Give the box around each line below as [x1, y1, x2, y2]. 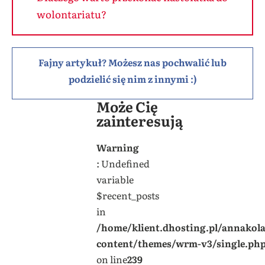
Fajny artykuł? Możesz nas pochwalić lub [38, 54, 227, 69]
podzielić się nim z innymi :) [68, 71, 197, 86]
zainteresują [96, 109, 183, 131]
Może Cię [96, 95, 158, 117]
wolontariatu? [37, 6, 106, 21]
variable [96, 172, 134, 186]
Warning [96, 140, 139, 154]
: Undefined [96, 156, 150, 170]
